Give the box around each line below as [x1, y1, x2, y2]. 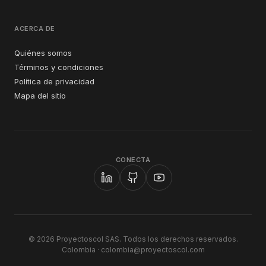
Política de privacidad [14, 77, 94, 86]
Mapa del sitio [14, 91, 66, 100]
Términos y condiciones [14, 62, 103, 72]
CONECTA [115, 156, 151, 164]
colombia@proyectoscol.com [100, 245, 205, 254]
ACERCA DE [14, 24, 55, 33]
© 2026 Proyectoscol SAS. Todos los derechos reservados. [28, 235, 238, 243]
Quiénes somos [14, 48, 72, 58]
